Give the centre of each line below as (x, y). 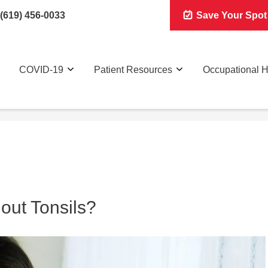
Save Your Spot (230, 15)
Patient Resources (133, 69)
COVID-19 (41, 69)
